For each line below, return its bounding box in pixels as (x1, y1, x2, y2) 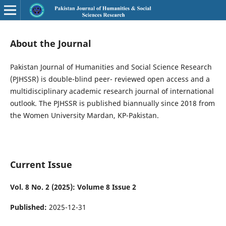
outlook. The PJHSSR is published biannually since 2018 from (10, 98, 215, 108)
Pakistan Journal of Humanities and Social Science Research (10, 62, 212, 72)
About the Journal (10, 37, 91, 49)
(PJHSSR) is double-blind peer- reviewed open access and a (10, 74, 210, 84)
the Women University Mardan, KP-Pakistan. (10, 110, 161, 120)
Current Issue (10, 158, 72, 171)
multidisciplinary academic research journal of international (10, 86, 214, 96)
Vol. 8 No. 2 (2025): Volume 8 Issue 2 (10, 182, 136, 192)
